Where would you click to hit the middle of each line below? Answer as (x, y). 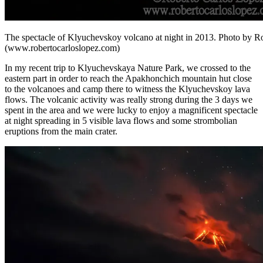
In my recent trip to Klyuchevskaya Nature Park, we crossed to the (128, 68)
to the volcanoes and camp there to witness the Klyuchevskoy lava (127, 89)
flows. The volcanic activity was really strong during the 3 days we (129, 99)
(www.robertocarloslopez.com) (62, 48)
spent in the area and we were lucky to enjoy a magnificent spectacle (131, 110)
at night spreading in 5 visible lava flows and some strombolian (121, 120)
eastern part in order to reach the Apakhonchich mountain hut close (128, 78)
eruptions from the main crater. (61, 131)
